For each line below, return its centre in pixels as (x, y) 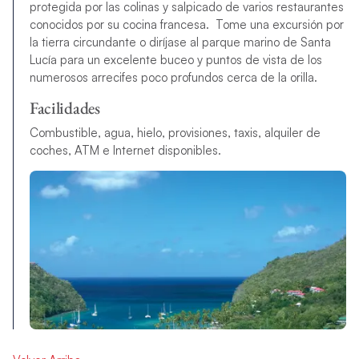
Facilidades (65, 107)
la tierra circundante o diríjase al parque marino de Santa (180, 42)
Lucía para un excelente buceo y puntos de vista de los (175, 59)
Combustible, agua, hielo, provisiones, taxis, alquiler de (175, 132)
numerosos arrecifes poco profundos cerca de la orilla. (173, 77)
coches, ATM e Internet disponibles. (125, 150)
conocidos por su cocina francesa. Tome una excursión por (186, 24)
